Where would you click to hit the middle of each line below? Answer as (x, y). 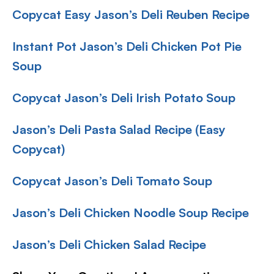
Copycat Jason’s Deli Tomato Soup (112, 181)
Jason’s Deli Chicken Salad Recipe (109, 244)
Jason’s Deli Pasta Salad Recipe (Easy (119, 129)
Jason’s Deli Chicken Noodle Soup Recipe (131, 213)
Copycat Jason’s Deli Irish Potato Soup (124, 98)
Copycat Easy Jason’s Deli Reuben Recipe (131, 14)
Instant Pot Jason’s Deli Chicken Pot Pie (127, 46)
